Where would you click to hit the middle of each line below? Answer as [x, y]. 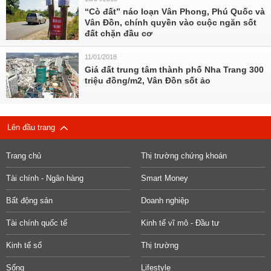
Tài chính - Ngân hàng [45, 178]
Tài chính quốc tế [37, 223]
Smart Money [164, 178]
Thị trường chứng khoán [184, 156]
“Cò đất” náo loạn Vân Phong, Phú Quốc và [175, 11]
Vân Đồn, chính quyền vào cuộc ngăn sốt [171, 22]
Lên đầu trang [34, 127]
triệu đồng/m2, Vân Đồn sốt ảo [148, 80]
